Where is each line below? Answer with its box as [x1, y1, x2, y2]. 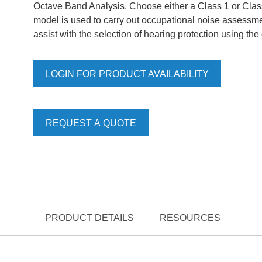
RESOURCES [160, 213, 220, 223]
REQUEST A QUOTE [46, 118, 136, 128]
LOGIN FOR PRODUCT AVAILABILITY [46, 69, 209, 79]
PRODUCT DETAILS [45, 213, 134, 223]
